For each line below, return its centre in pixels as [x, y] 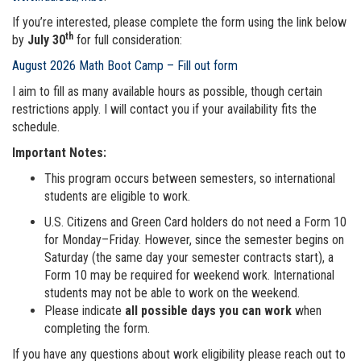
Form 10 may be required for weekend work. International [189, 275]
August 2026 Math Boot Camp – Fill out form [125, 65]
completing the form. [97, 328]
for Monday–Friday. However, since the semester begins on [194, 239]
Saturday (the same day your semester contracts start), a [189, 257]
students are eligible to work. [117, 196]
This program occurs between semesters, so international [190, 178]
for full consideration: [129, 39]
